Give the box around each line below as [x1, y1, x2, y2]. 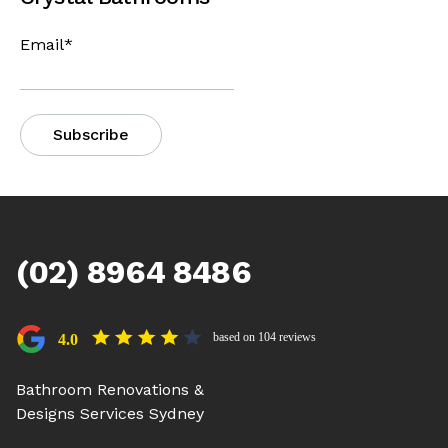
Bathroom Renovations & [16, 380, 204, 399]
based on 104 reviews [213, 330, 316, 344]
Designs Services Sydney [16, 404, 204, 423]
